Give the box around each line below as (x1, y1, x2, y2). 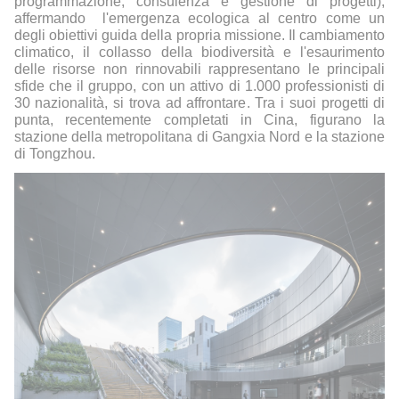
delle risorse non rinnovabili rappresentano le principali (13, 61, 386, 77)
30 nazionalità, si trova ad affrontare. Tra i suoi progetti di (13, 95, 386, 111)
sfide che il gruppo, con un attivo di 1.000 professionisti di (13, 78, 386, 94)
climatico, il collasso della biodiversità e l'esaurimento (13, 45, 386, 61)
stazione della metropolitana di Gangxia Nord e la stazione (13, 129, 386, 145)
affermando (13, 11, 94, 27)
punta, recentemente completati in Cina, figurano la (13, 112, 386, 128)
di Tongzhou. (13, 146, 95, 162)
